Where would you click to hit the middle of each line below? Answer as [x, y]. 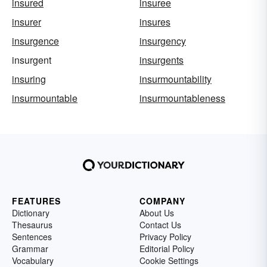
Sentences [32, 237]
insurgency [163, 41]
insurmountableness [182, 98]
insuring [29, 79]
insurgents [162, 60]
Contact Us [160, 225]
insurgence [35, 41]
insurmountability [176, 79]
